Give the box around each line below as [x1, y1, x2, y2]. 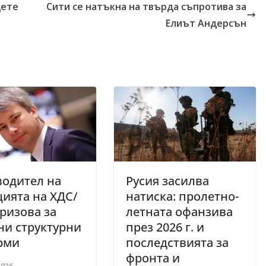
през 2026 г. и [126, 218, 204, 235]
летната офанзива [126, 203, 233, 220]
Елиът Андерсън [166, 17, 246, 30]
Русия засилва [126, 172, 209, 189]
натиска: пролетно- [126, 188, 239, 204]
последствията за [126, 234, 229, 251]
